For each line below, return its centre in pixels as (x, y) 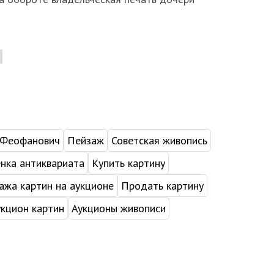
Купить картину (128, 163)
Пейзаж (85, 140)
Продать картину (162, 185)
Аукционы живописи (118, 208)
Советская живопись (159, 140)
